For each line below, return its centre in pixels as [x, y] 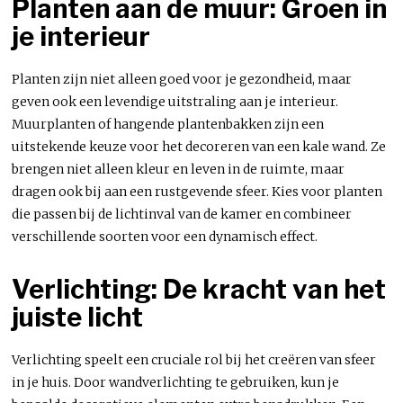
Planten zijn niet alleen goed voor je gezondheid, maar [182, 79]
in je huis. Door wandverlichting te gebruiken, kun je [176, 382]
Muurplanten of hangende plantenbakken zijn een [168, 124]
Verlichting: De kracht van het [199, 289]
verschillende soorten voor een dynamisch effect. [165, 236]
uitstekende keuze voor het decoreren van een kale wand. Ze [199, 146]
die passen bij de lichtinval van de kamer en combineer [182, 214]
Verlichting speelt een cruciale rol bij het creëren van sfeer [194, 359]
